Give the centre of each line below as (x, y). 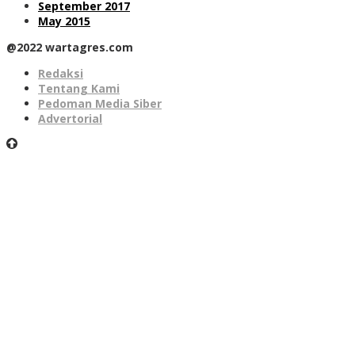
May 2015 (64, 21)
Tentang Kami (79, 88)
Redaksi (61, 73)
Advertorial (70, 118)
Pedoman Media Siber (100, 103)
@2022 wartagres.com (70, 47)
